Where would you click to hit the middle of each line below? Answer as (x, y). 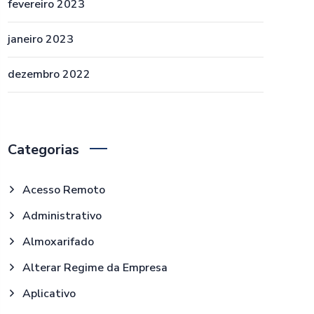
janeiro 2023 (41, 39)
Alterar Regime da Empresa (95, 268)
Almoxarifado (58, 242)
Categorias (43, 150)
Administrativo (62, 216)
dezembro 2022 (49, 74)
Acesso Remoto (63, 190)
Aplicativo (49, 294)
